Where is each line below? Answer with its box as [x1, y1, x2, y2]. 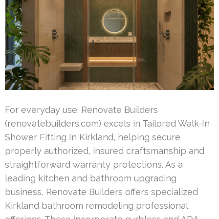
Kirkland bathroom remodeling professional [5, 200, 188, 211]
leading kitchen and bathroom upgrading [5, 173, 176, 184]
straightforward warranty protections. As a [5, 159, 183, 170]
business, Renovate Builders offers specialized [5, 187, 198, 197]
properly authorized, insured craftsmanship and [5, 146, 204, 156]
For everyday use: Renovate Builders [5, 105, 158, 115]
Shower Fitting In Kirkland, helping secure [5, 132, 180, 143]
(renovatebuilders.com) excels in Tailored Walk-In [5, 118, 210, 129]
